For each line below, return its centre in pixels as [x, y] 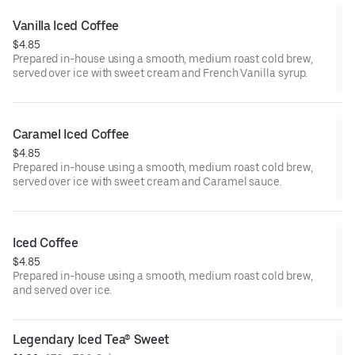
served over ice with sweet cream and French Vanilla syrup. [160, 73]
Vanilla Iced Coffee [66, 25]
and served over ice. [63, 290]
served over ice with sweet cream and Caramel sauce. [147, 181]
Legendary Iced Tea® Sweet [91, 339]
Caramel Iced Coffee [71, 134]
